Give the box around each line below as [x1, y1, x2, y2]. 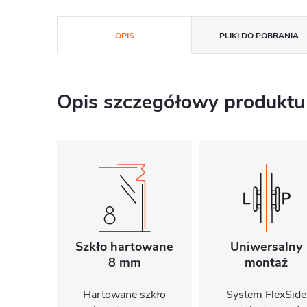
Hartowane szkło [83, 287, 166, 302]
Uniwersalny [230, 238, 302, 255]
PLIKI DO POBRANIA [219, 30, 299, 41]
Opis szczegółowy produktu [57, 89, 305, 115]
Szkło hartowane [75, 238, 173, 255]
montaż [245, 254, 288, 271]
